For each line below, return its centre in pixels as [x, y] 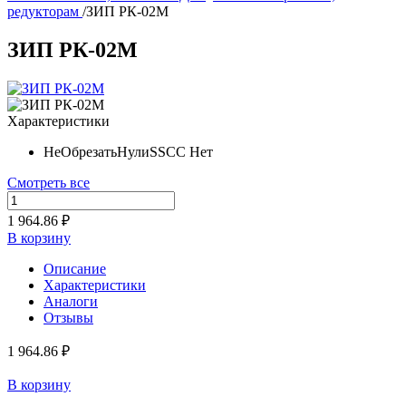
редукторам [45, 11]
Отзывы [68, 317]
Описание [75, 268]
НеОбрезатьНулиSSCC [115, 151]
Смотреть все [48, 182]
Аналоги [71, 301]
